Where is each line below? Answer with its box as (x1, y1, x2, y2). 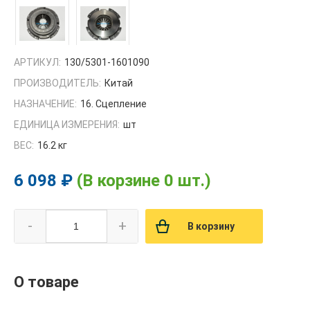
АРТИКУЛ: (14, 56, 61, 68)
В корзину (188, 220, 235, 232)
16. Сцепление (80, 98, 147, 109)
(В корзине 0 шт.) (77, 170, 211, 190)
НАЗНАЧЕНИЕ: (14, 98, 77, 109)
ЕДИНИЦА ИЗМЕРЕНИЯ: (14, 118, 120, 130)
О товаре (14, 273, 79, 291)
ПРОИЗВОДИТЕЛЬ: (14, 77, 101, 89)
